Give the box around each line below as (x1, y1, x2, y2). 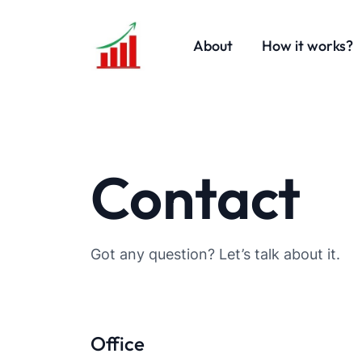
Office (90, 331, 145, 356)
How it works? (262, 36, 353, 55)
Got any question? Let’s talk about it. (90, 246, 340, 263)
